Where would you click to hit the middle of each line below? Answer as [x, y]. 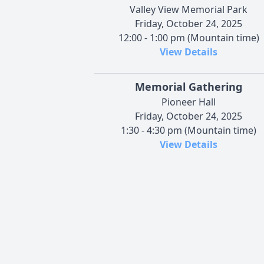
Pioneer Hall [189, 102]
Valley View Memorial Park [189, 9]
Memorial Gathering [189, 86]
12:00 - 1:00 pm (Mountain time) [189, 37]
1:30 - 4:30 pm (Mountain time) [189, 130]
